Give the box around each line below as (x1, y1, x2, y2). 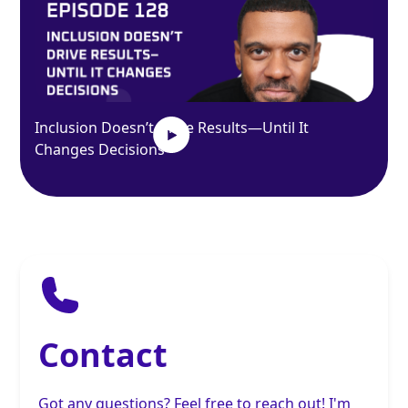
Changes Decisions (35, 139, 166, 160)
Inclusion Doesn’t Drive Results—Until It (35, 117, 310, 138)
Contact (38, 332, 168, 378)
